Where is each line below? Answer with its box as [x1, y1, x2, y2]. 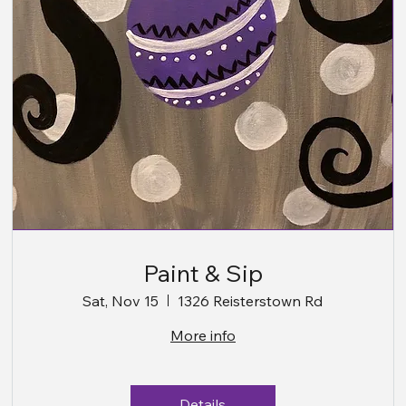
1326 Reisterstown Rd [178, 291, 324, 310]
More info [169, 325, 236, 344]
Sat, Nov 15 [82, 291, 159, 310]
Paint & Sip [142, 257, 263, 288]
